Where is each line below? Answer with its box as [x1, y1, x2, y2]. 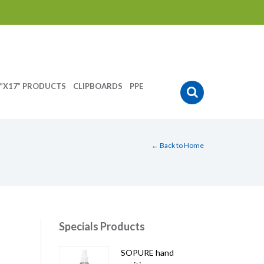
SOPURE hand [120, 247, 174, 258]
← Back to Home [151, 141, 204, 150]
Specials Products [58, 220, 145, 233]
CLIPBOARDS [72, 81, 123, 91]
